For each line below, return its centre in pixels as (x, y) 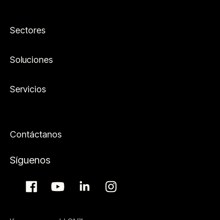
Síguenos (30, 160)
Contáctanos (36, 134)
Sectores (28, 30)
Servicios (28, 89)
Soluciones (31, 60)
